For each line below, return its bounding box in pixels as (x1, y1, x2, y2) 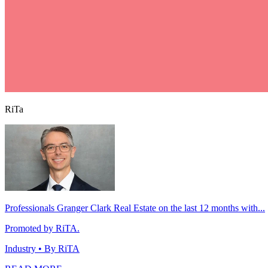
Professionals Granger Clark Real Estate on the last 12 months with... (5, 203, 265, 214)
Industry (5, 243, 36, 254)
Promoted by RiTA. (5, 223, 80, 234)
